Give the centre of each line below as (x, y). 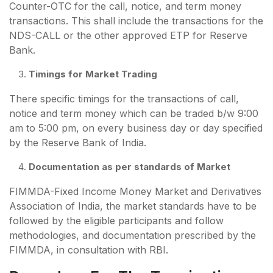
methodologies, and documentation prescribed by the (133, 235)
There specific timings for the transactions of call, (124, 98)
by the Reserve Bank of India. (78, 142)
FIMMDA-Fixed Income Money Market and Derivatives (135, 191)
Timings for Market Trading (93, 74)
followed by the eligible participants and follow (116, 220)
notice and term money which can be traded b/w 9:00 (134, 113)
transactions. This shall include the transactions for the (136, 20)
